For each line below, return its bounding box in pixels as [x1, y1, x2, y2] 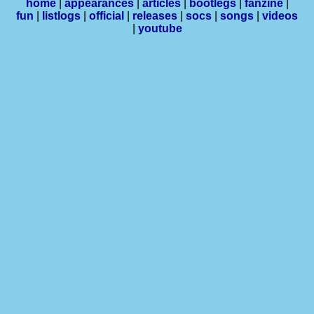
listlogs [42, 10, 81, 22]
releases [132, 10, 177, 22]
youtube [137, 22, 182, 34]
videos [262, 10, 298, 22]
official [89, 10, 124, 22]
